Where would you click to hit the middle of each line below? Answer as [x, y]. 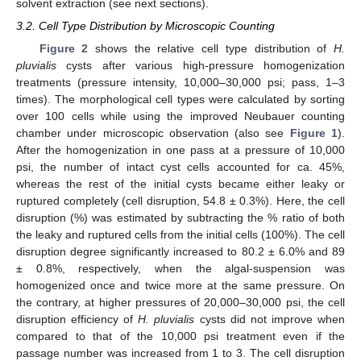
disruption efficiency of [77, 320]
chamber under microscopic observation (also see [153, 133]
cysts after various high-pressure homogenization [201, 66]
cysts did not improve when [270, 320]
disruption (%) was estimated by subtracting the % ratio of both [180, 218]
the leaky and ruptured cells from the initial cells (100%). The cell [180, 235]
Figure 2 [64, 49]
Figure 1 [314, 133]
